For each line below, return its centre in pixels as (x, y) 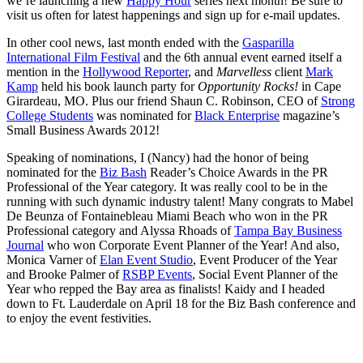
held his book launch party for (118, 86)
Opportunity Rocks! (248, 86)
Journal (25, 245)
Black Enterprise (237, 115)
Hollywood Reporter (135, 71)
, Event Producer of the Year (265, 259)
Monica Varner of (53, 259)
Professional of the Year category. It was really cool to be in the (167, 186)
